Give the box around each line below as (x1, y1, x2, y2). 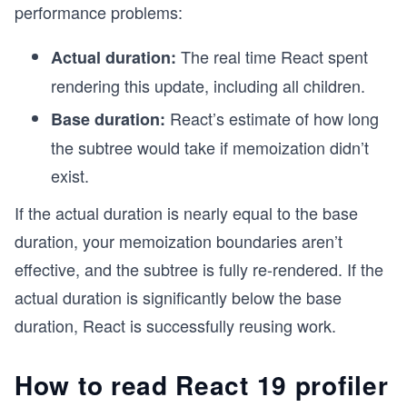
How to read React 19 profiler (15, 366, 389, 403)
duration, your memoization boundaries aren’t (15, 229, 342, 253)
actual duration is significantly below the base (15, 285, 342, 309)
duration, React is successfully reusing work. (15, 313, 336, 337)
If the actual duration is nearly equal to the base (15, 201, 358, 224)
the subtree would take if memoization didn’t (51, 135, 369, 159)
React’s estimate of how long (165, 106, 379, 130)
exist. (51, 164, 89, 187)
